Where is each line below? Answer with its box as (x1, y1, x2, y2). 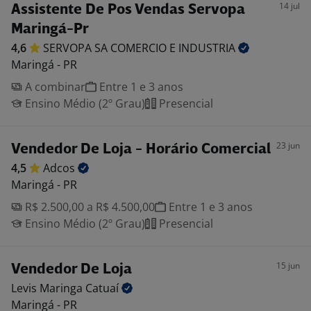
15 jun (276, 260, 300, 271)
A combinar (22, 79, 85, 94)
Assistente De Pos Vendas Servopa (11, 3, 245, 17)
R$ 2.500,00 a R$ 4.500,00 (22, 199, 155, 215)
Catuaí (85, 280, 121, 296)
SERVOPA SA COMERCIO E (43, 40, 178, 56)
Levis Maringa (11, 280, 85, 296)
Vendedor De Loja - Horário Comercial (11, 142, 271, 157)
